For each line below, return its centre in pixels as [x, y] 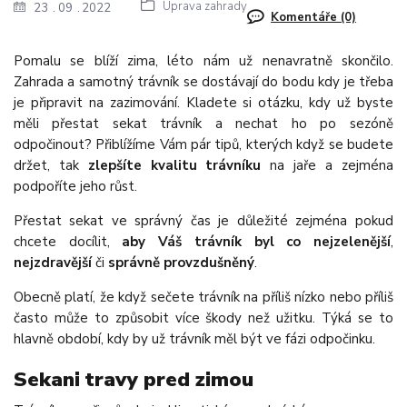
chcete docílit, [68, 241]
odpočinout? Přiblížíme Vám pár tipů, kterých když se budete [203, 144]
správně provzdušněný [181, 262]
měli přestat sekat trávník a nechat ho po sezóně [203, 123]
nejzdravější [53, 262]
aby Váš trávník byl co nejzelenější [256, 241]
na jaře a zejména [327, 165]
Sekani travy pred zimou [134, 379]
